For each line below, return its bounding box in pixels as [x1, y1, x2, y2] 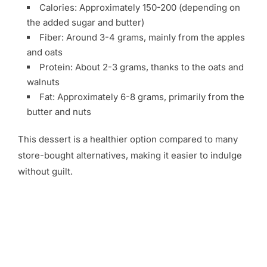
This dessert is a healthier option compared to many [18, 133, 238, 145]
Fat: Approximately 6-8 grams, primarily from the [39, 91, 244, 103]
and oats [27, 46, 63, 58]
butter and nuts [27, 105, 91, 117]
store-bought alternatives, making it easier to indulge [18, 149, 242, 161]
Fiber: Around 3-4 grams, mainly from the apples [39, 31, 245, 43]
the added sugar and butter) [27, 16, 144, 28]
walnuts [27, 76, 60, 88]
